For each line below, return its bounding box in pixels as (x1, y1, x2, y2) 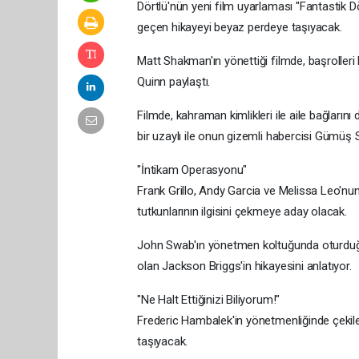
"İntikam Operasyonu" (137, 162, 248, 177)
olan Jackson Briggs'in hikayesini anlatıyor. (137, 258, 352, 273)
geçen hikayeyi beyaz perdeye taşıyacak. (137, 19, 342, 34)
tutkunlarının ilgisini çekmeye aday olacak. (137, 204, 347, 219)
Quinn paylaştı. (137, 74, 211, 89)
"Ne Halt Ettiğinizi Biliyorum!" (137, 292, 280, 307)
